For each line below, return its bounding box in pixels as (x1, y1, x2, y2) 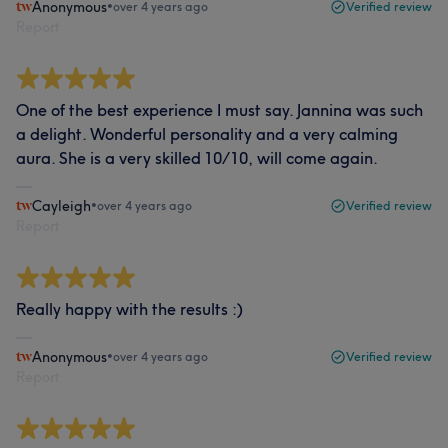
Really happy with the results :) (16, 298, 243, 319)
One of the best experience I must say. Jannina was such (16, 99, 423, 120)
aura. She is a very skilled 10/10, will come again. (16, 147, 378, 168)
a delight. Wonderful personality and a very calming (16, 123, 398, 144)
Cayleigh (32, 196, 91, 215)
